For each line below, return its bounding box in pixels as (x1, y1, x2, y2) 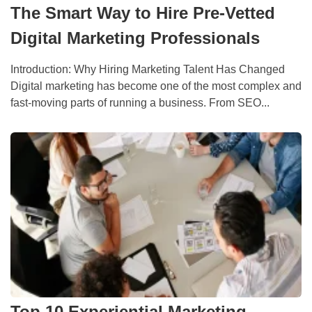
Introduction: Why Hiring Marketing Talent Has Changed (10, 63, 285, 76)
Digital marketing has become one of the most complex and (10, 80, 302, 93)
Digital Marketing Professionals (10, 29, 260, 48)
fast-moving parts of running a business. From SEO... (10, 97, 270, 109)
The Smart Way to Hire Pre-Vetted (10, 3, 275, 23)
